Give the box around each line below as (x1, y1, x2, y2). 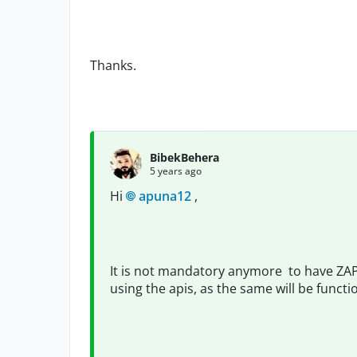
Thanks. (90, 57, 136, 74)
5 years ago (150, 163, 202, 178)
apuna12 (139, 187, 191, 205)
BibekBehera (150, 149, 219, 165)
